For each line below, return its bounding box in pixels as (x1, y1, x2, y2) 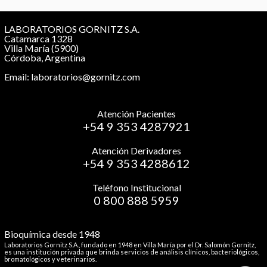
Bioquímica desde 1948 (4, 228, 100, 240)
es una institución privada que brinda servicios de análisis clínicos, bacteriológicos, (4, 248, 259, 256)
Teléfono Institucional (92, 182, 181, 193)
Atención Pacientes (97, 108, 176, 119)
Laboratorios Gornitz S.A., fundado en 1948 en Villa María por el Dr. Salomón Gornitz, (4, 241, 256, 249)
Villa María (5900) (4, 42, 79, 54)
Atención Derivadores (92, 145, 181, 156)
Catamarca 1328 (4, 33, 73, 44)
